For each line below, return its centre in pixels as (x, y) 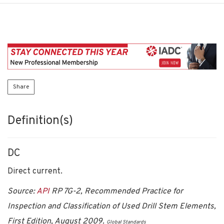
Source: (22, 191)
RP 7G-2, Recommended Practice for (116, 191)
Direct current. (35, 171)
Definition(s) (40, 121)
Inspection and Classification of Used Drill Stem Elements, (112, 206)
